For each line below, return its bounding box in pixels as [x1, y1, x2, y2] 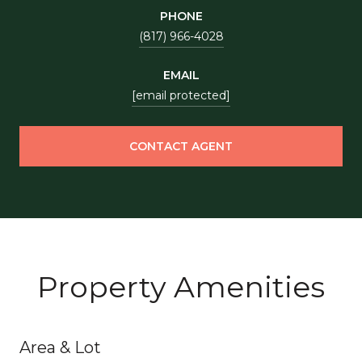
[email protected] [132, 87, 230, 103]
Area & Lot [19, 337, 101, 357]
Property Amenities [37, 268, 325, 305]
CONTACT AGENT [129, 138, 233, 154]
